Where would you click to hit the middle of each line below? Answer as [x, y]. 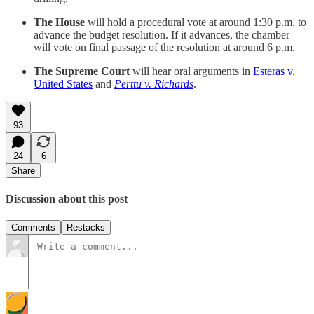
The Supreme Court [83, 71]
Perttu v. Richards [154, 83]
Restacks [86, 228]
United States [63, 83]
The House [61, 22]
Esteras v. [274, 71]
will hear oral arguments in [193, 71]
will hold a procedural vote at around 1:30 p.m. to [197, 22]
